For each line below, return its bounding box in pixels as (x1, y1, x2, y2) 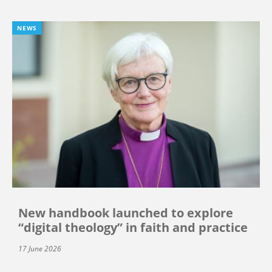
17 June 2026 (18, 243, 61, 254)
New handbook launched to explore (18, 204, 233, 221)
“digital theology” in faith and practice (18, 219, 248, 236)
